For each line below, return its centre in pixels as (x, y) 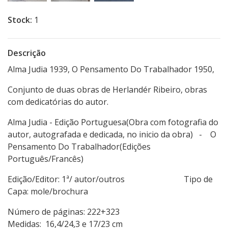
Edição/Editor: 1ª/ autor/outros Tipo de (110, 179)
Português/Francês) (46, 159)
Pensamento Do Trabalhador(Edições (79, 147)
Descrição (27, 53)
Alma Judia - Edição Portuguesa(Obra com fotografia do (113, 122)
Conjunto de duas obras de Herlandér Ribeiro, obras (107, 90)
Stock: (20, 20)
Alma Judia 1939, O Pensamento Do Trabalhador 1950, (112, 69)
